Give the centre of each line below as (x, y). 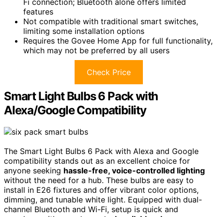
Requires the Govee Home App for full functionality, (118, 41)
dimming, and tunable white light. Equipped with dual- (103, 199)
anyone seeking (34, 170)
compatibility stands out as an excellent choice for (97, 161)
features (38, 12)
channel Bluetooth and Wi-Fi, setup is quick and (91, 209)
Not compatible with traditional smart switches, (111, 22)
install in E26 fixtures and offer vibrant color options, (101, 190)
